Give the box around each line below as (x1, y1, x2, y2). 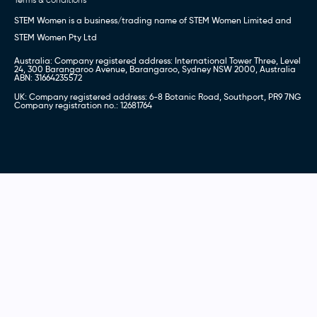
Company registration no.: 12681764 (14, 100, 152, 111)
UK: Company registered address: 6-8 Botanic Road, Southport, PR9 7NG (14, 91, 301, 103)
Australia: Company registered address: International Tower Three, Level (14, 55, 301, 67)
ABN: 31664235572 (14, 72, 82, 83)
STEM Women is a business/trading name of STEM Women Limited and (14, 15, 292, 26)
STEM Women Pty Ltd (14, 32, 97, 43)
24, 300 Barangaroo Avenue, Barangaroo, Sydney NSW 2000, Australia (14, 64, 296, 75)
